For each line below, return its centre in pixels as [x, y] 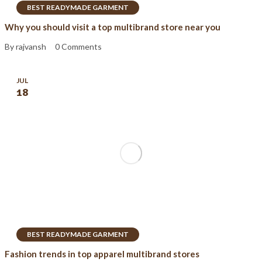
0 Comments [78, 47]
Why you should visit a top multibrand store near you [113, 27]
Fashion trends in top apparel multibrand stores [102, 254]
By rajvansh [25, 47]
